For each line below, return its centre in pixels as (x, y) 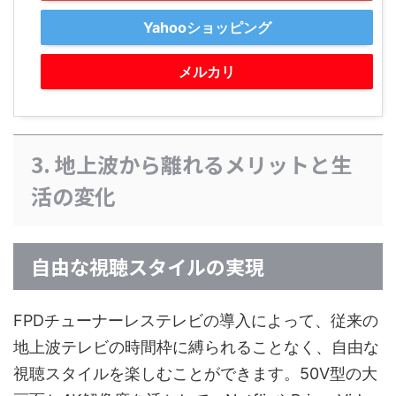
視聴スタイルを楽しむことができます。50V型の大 (195, 374)
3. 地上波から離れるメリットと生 (191, 164)
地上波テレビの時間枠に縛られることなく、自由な (196, 347)
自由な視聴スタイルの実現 (148, 267)
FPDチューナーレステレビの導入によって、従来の (196, 321)
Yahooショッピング (207, 28)
